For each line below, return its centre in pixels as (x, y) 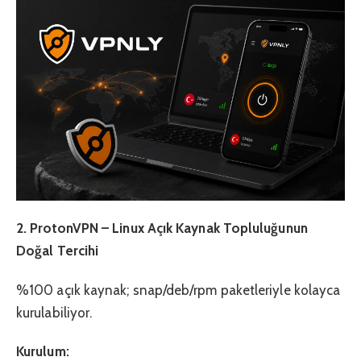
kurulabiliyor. (54, 312)
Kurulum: (43, 351)
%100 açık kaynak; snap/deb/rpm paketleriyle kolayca (178, 290)
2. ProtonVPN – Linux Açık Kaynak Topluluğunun (162, 228)
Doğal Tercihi (58, 251)
